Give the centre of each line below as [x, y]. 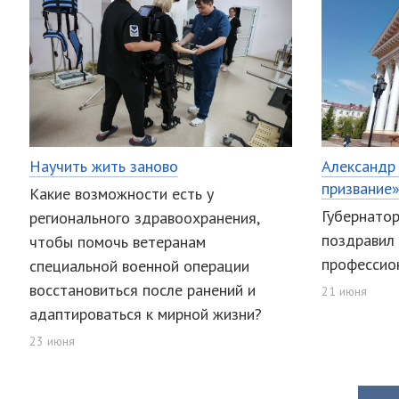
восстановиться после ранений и [142, 290]
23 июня [52, 342]
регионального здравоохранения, [144, 218]
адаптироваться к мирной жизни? [146, 314]
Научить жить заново [104, 166]
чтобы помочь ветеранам [118, 242]
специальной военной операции [139, 266]
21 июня [344, 292]
